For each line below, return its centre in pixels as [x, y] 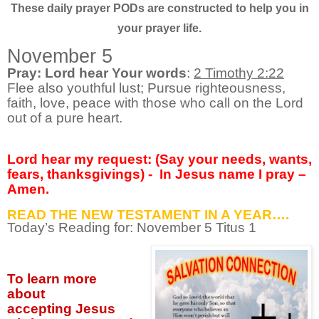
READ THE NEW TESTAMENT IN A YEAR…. [148, 215]
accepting [41, 308]
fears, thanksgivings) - [80, 174]
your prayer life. [159, 28]
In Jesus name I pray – [233, 174]
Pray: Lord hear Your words [97, 73]
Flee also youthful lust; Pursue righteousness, [146, 88]
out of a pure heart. [65, 118]
